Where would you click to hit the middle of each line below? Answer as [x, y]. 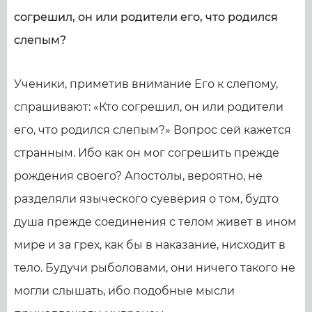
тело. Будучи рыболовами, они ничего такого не [155, 268]
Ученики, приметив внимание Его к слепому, [146, 84]
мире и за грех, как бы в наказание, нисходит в [150, 245]
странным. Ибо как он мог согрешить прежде [147, 153]
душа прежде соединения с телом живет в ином [155, 222]
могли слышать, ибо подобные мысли [124, 291]
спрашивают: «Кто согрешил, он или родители [149, 107]
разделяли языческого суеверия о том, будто [146, 199]
